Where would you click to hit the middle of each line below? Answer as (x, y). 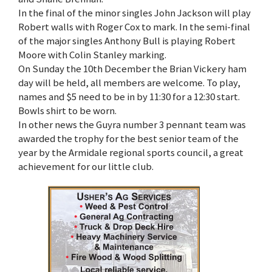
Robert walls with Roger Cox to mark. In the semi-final (134, 26)
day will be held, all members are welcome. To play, (129, 82)
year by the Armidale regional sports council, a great (131, 152)
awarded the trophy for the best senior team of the (128, 138)
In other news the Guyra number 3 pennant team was (132, 124)
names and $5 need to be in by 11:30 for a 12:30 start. (129, 96)
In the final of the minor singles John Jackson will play (134, 12)
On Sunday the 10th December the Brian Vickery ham (132, 68)
